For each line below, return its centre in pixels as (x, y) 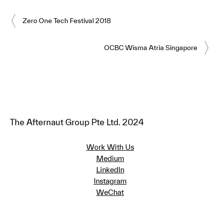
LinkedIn (110, 169)
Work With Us (110, 147)
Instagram (110, 181)
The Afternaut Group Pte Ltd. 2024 (77, 122)
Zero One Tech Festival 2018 (67, 20)
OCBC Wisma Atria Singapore (151, 47)
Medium (110, 158)
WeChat (110, 192)
